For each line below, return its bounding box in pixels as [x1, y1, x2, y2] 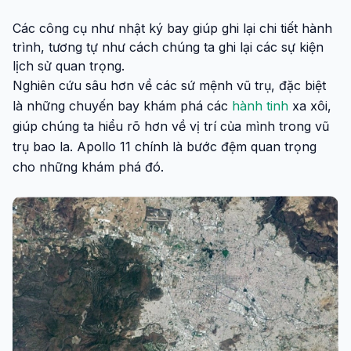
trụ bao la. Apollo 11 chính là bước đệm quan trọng [13, 138, 317, 154]
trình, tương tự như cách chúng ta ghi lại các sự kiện [13, 38, 324, 55]
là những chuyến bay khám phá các [13, 97, 232, 114]
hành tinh [232, 97, 288, 114]
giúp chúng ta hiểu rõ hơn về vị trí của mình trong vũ [13, 118, 329, 134]
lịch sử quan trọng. [13, 57, 125, 74]
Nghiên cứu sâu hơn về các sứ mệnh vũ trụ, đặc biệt [13, 77, 326, 93]
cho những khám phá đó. [13, 158, 164, 175]
